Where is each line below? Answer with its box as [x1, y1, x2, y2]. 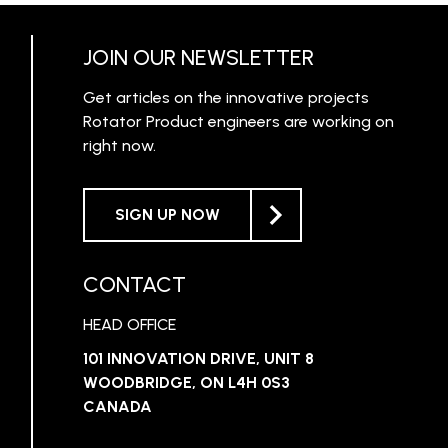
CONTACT [82, 270, 186, 298]
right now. [82, 135, 156, 155]
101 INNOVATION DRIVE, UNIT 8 [82, 348, 314, 368]
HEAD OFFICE [82, 314, 176, 334]
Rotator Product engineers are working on [82, 111, 394, 131]
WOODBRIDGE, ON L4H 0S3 [82, 372, 290, 392]
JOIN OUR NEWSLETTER [82, 43, 314, 71]
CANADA [82, 396, 152, 416]
